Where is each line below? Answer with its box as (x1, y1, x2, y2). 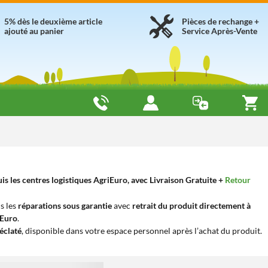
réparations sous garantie (18, 200, 112, 211)
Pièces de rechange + (182, 16, 259, 26)
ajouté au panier (4, 26, 64, 36)
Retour (225, 175, 251, 185)
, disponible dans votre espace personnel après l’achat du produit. (22, 226, 262, 236)
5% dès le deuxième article (4, 16, 102, 26)
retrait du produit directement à (132, 200, 251, 211)
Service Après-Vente (182, 26, 257, 36)
